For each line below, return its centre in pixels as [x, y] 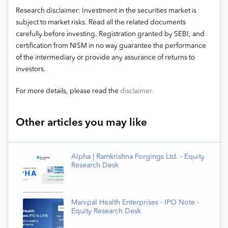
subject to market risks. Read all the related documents [101, 23]
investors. [31, 70]
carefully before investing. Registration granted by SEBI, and [110, 35]
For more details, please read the [68, 92]
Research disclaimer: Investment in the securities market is [106, 11]
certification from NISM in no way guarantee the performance [111, 46]
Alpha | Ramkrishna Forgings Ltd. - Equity [138, 157]
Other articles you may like [81, 123]
